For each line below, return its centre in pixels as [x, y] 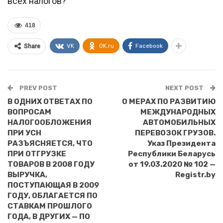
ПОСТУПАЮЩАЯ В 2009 [53, 185]
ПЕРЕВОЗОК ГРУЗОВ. [175, 133]
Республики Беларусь [172, 154]
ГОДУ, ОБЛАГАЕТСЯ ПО [53, 196]
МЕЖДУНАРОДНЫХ [178, 112]
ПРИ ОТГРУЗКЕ [37, 154]
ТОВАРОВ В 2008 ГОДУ [51, 164]
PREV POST [38, 88]
